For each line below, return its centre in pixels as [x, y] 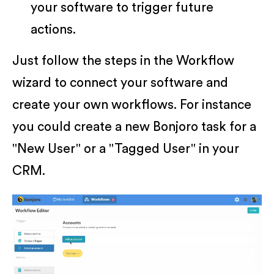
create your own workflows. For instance [132, 105]
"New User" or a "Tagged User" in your [126, 149]
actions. [53, 29]
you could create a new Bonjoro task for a [134, 127]
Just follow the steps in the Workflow [123, 61]
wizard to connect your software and [120, 83]
